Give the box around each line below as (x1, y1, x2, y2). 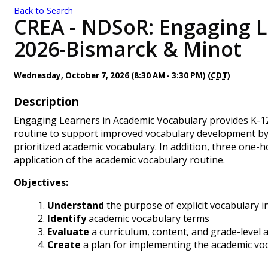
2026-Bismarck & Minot (14, 35, 242, 63)
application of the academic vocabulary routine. (14, 153, 225, 166)
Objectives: (14, 176, 68, 189)
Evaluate (47, 225, 89, 238)
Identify (47, 212, 86, 225)
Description (14, 94, 79, 109)
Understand (47, 199, 104, 212)
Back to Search (14, 5, 73, 16)
